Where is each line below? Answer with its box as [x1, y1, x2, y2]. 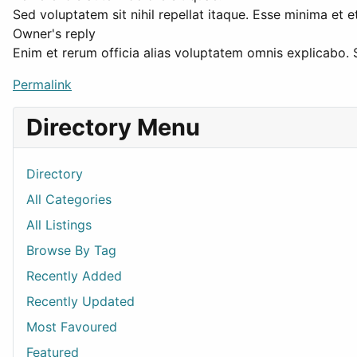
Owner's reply [13, 25, 96, 41]
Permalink [13, 76, 72, 92]
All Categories [26, 191, 112, 207]
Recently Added [26, 268, 122, 284]
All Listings [26, 217, 92, 233]
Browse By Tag [26, 242, 116, 258]
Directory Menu [26, 113, 200, 141]
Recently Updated [26, 293, 135, 309]
